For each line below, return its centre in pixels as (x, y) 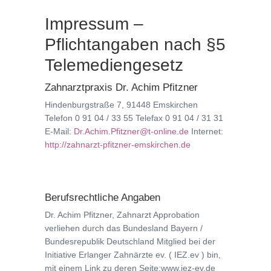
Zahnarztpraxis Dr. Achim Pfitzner (121, 87)
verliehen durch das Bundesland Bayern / (124, 228)
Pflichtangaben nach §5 (135, 44)
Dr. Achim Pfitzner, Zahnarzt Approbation (122, 215)
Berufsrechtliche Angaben (103, 198)
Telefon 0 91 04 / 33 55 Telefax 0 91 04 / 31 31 (134, 118)
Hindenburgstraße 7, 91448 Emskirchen (121, 105)
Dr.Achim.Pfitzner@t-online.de (131, 131)
